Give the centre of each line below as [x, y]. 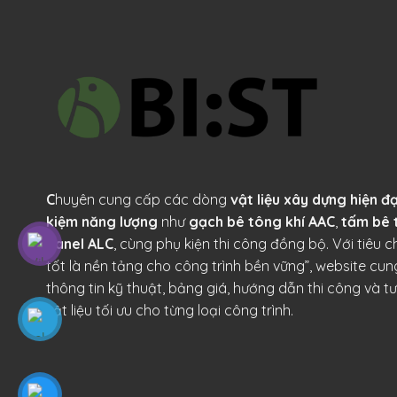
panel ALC [80, 244]
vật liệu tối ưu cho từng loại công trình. [170, 311]
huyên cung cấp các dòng [143, 200]
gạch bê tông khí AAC [262, 222]
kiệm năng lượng [102, 222]
